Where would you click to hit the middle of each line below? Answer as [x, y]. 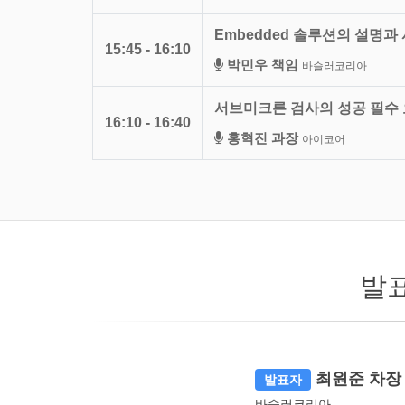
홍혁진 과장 [263, 137]
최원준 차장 [358, 378]
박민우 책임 [263, 64]
